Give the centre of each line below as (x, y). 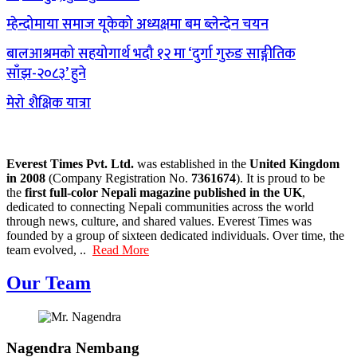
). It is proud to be (280, 178)
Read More (121, 249)
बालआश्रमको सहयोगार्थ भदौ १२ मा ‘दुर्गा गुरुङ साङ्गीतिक (151, 54)
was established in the (193, 163)
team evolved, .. (49, 249)
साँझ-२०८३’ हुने (46, 74)
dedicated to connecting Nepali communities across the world (160, 206)
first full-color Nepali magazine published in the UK (163, 192)
